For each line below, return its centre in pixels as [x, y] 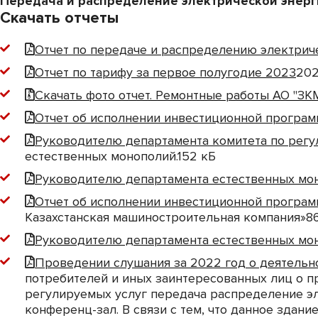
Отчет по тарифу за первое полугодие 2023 [165, 72]
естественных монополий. [101, 156]
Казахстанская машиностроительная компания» [165, 217]
